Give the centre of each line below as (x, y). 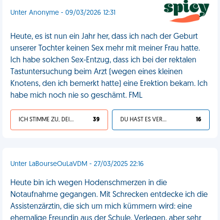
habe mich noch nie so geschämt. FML (76, 96)
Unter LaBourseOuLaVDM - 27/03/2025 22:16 (77, 164)
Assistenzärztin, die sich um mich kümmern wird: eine (101, 207)
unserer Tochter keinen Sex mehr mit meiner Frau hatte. (105, 49)
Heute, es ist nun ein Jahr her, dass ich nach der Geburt (104, 37)
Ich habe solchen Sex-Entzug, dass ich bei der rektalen (103, 60)
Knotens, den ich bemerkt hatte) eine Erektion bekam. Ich (109, 84)
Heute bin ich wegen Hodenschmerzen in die (89, 183)
